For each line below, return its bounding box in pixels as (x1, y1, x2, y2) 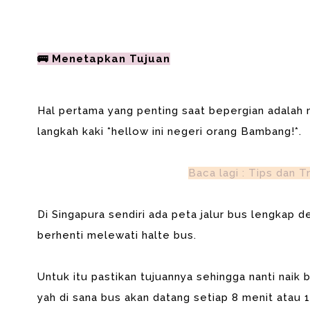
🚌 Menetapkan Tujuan (37, 53, 170, 65)
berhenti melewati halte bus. (37, 229, 197, 241)
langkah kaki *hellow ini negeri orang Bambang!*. (37, 125, 302, 138)
